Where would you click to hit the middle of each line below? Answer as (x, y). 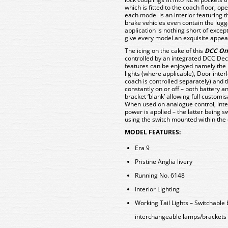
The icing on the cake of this (165, 51)
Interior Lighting (157, 189)
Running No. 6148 (160, 175)
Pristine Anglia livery (164, 162)
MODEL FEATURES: (153, 132)
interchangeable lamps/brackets (181, 217)
